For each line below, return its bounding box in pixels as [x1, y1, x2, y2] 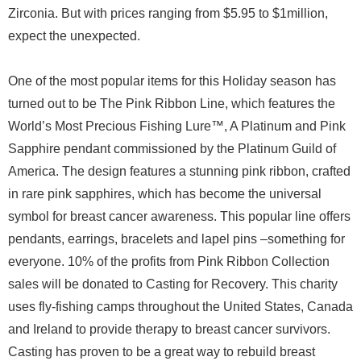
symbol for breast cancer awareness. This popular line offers [8, 210, 351, 223]
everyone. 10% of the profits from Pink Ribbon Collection [8, 255, 330, 268]
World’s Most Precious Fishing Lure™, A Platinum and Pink [8, 119, 346, 133]
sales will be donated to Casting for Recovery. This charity [8, 277, 338, 291]
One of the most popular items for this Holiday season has [8, 74, 336, 88]
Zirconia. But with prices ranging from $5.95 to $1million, [8, 6, 328, 20]
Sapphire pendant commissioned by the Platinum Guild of [8, 142, 336, 156]
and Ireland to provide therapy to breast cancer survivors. [8, 322, 330, 336]
